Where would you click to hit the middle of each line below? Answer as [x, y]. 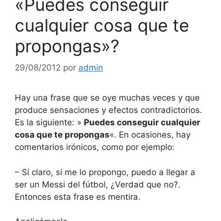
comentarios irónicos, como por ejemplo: [95, 147]
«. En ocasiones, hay [150, 135]
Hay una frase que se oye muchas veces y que [107, 98]
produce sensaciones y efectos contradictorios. [109, 110]
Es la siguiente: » [49, 123]
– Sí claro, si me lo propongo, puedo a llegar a [105, 172]
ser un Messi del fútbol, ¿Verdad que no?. [98, 184]
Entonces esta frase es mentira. [78, 197]
